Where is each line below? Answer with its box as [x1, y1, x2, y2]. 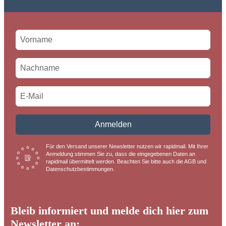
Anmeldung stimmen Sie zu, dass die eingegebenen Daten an [46, 151, 196, 157]
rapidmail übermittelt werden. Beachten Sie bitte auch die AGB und [46, 158, 207, 164]
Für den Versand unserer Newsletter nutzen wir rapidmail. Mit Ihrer [46, 143, 209, 149]
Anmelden [94, 120, 132, 129]
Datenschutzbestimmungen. [46, 166, 115, 172]
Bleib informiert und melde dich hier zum [11, 204, 209, 217]
